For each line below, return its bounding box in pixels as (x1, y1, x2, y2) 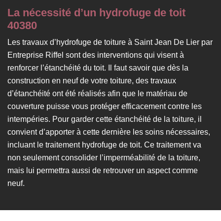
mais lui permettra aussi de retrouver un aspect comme (7, 166, 198, 175)
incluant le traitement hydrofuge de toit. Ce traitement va (7, 140, 201, 149)
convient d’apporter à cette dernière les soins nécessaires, (7, 127, 210, 136)
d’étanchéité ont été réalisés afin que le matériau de (7, 89, 187, 98)
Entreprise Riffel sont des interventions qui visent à (7, 50, 184, 59)
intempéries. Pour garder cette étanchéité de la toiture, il (7, 114, 202, 123)
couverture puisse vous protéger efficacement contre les (7, 102, 202, 110)
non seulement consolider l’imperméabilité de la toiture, (7, 153, 200, 162)
